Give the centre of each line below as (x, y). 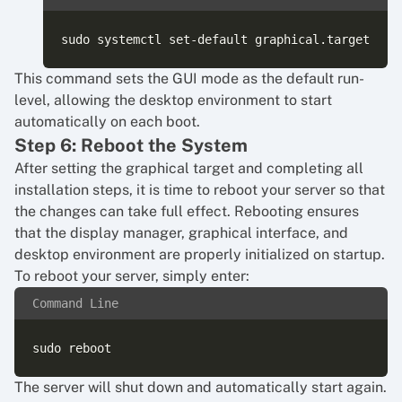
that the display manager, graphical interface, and (181, 233)
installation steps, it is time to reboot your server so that (200, 190)
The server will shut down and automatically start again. (201, 387)
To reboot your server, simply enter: (132, 276)
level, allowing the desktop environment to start (173, 100)
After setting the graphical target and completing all (189, 168)
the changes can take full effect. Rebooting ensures (187, 211)
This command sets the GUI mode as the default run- (189, 79)
